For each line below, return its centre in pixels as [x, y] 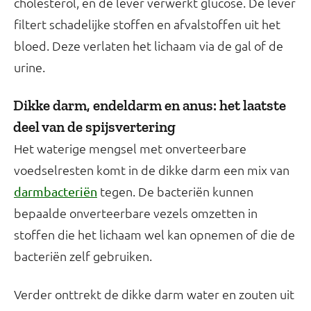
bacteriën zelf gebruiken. [83, 255]
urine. [30, 67]
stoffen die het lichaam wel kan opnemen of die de [154, 234]
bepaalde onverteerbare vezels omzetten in [136, 212]
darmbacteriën [56, 191]
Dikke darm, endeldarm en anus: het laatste [150, 105]
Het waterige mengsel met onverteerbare [130, 148]
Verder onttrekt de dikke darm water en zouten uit [154, 294]
